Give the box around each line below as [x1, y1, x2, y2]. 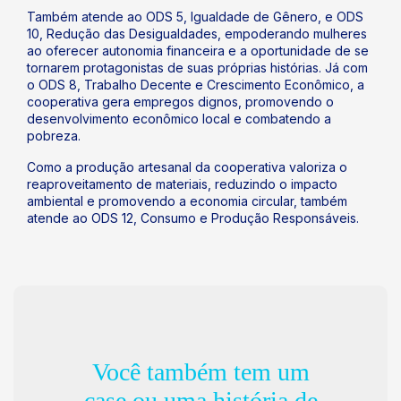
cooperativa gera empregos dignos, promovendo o [27, 94, 334, 109]
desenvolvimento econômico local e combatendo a [27, 111, 331, 126]
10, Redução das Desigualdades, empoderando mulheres [27, 26, 367, 41]
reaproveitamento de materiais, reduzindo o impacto [27, 176, 337, 192]
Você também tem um [91, 358, 310, 386]
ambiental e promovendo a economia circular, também [27, 193, 347, 209]
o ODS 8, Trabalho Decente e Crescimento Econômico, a [27, 77, 364, 92]
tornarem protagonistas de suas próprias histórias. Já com [27, 60, 368, 75]
